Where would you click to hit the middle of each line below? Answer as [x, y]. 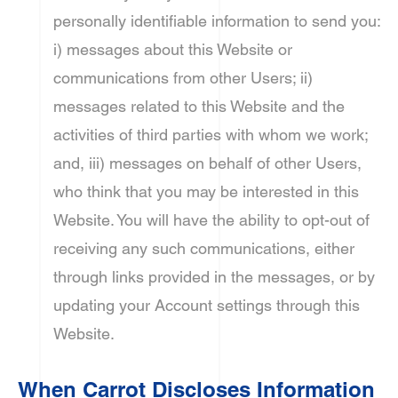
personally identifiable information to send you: [217, 21]
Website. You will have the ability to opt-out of [211, 220]
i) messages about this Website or [173, 49]
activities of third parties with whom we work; [211, 135]
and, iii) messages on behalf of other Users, [207, 163]
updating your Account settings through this [207, 305]
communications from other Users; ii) [183, 78]
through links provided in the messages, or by [214, 277]
